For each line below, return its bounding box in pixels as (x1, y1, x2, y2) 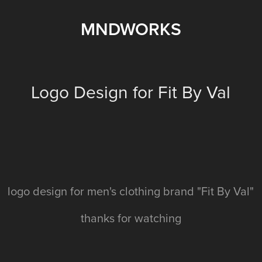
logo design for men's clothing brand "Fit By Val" (8, 182, 254, 199)
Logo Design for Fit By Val (31, 80, 231, 104)
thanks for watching (80, 209, 181, 226)
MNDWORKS (81, 16, 181, 42)
